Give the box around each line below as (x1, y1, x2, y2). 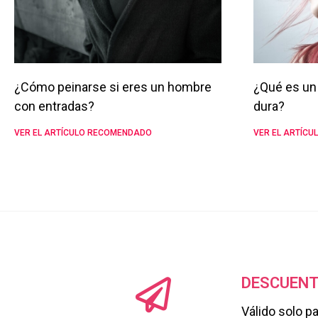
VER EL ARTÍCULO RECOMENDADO (14, 128, 152, 138)
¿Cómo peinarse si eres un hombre (14, 79, 212, 94)
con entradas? (14, 99, 94, 114)
